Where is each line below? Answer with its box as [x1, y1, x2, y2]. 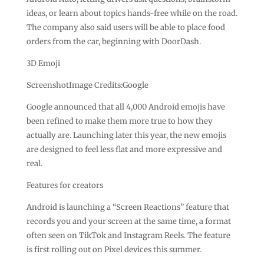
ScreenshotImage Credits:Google [26, 80, 148, 90]
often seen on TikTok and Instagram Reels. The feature [26, 230, 230, 240]
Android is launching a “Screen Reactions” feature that [26, 202, 229, 212]
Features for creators [26, 180, 103, 190]
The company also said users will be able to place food [26, 22, 225, 32]
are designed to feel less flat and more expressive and [26, 144, 222, 154]
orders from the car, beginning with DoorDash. [26, 36, 201, 47]
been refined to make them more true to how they [26, 115, 213, 126]
